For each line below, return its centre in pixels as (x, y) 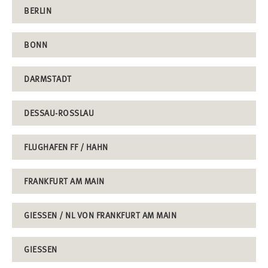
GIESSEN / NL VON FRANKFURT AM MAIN (98, 215)
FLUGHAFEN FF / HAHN (66, 147)
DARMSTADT (48, 78)
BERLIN (38, 10)
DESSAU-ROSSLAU (56, 112)
